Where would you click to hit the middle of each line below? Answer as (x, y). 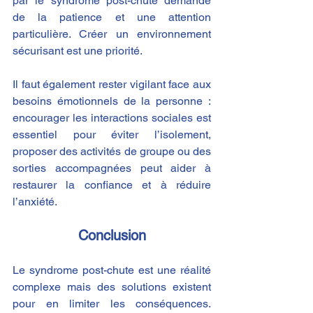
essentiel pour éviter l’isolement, (112, 135)
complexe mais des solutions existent (112, 287)
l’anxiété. (35, 202)
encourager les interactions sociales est (112, 118)
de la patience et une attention (112, 17)
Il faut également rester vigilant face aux (112, 85)
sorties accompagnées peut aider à (112, 168)
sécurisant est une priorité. (78, 51)
